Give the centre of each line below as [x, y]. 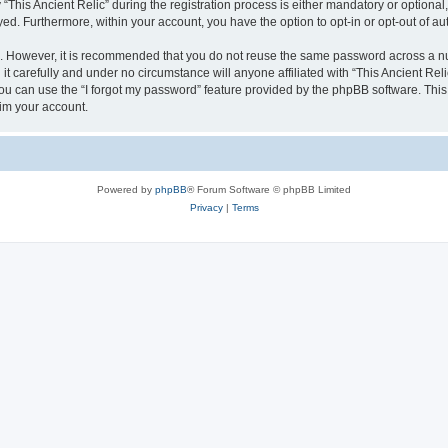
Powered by [126, 189]
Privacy [206, 207]
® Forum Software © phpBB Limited [269, 189]
